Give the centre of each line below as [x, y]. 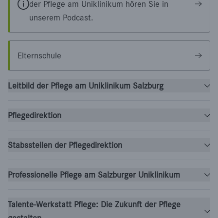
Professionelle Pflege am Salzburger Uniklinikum [94, 175]
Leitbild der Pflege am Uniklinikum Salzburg [86, 86]
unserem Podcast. [61, 18]
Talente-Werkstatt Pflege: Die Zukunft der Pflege [94, 204]
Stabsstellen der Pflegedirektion [65, 145]
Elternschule [39, 55]
